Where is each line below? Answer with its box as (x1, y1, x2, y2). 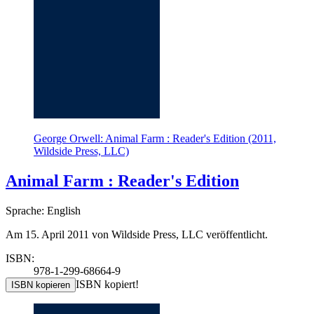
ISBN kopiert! (76, 278, 139, 291)
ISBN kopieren (11, 280, 70, 291)
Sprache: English (6, 205, 81, 217)
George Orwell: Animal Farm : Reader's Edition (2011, (34, 132, 276, 145)
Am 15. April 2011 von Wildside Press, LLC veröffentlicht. (6, 228, 268, 241)
